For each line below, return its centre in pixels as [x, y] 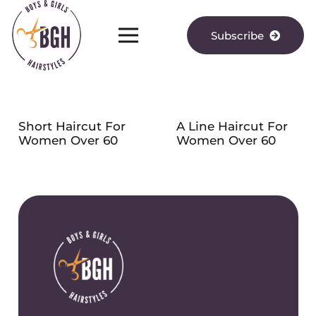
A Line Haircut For [232, 126]
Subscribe [238, 35]
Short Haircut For [72, 126]
